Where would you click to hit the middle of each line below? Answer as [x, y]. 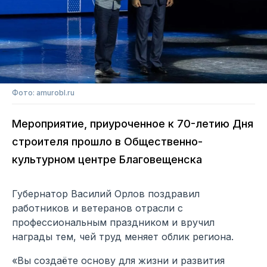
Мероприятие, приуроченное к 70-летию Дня [133, 124]
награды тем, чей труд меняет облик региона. [123, 237]
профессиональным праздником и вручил [113, 223]
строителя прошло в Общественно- [107, 142]
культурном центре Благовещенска [107, 160]
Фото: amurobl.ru [43, 93]
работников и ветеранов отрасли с [97, 208]
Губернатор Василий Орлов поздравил [106, 194]
